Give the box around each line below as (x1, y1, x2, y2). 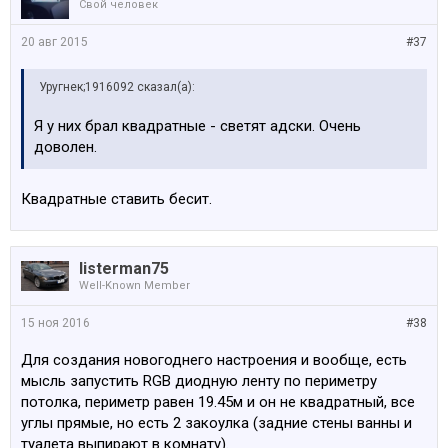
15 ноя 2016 (21, 316, 90, 330)
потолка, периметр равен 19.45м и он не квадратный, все (21, 393, 415, 411)
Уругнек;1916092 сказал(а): (39, 80, 195, 94)
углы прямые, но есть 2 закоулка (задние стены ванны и (21, 414, 412, 432)
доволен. (34, 138, 97, 156)
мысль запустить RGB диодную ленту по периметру (21, 372, 377, 390)
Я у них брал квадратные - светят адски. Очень (34, 117, 361, 135)
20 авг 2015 (21, 35, 88, 49)
